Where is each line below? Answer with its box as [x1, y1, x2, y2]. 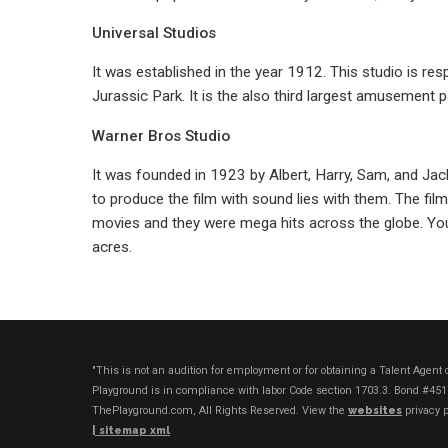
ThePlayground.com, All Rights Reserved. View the [92, 404, 348, 417]
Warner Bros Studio [92, 126, 230, 145]
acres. [92, 237, 132, 256]
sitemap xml [99, 424, 170, 437]
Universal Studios [92, 24, 216, 43]
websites [348, 404, 402, 417]
